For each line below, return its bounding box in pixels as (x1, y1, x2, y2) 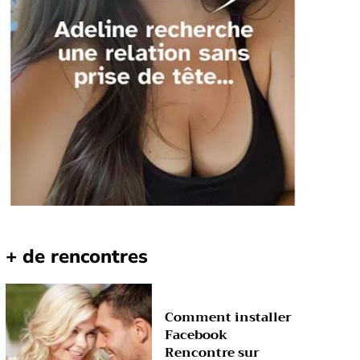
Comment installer (165, 306, 292, 329)
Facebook (165, 324, 228, 347)
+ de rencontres (5, 243, 148, 270)
